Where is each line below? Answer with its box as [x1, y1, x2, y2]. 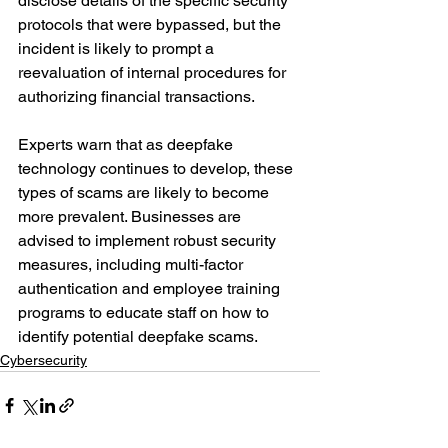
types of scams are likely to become [18, 183, 273, 203]
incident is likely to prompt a [18, 39, 218, 59]
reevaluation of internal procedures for [18, 63, 290, 83]
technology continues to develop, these [18, 159, 297, 179]
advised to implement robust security [18, 231, 280, 251]
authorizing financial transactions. [18, 87, 255, 107]
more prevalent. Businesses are [18, 207, 245, 227]
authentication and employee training [18, 279, 284, 299]
